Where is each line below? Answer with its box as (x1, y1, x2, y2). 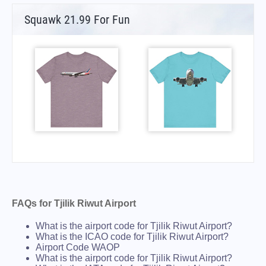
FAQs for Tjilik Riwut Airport (12, 198, 136, 209)
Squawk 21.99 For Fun (24, 12, 130, 27)
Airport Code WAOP (36, 242, 120, 253)
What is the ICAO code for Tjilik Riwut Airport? (36, 232, 229, 242)
